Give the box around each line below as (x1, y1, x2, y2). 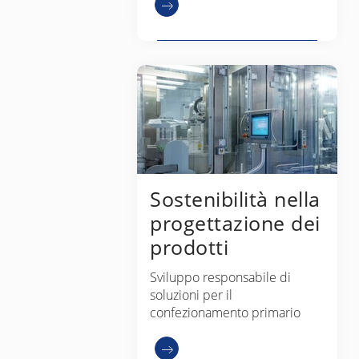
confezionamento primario (150, 304, 301, 322)
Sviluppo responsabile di (150, 268, 291, 287)
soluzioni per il (150, 286, 232, 305)
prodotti (150, 232, 228, 260)
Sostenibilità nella (150, 184, 321, 212)
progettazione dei (150, 208, 321, 236)
